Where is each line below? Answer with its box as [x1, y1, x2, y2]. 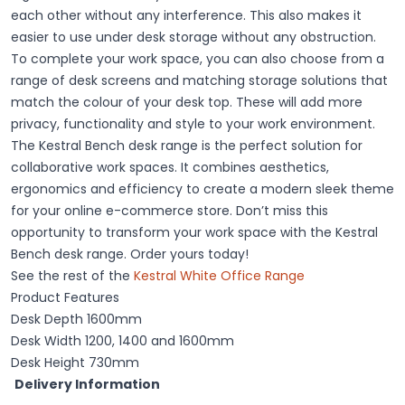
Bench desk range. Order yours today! [11, 245, 249, 263]
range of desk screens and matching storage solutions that [11, 71, 388, 89]
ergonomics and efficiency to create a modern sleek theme [11, 180, 394, 198]
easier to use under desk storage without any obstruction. [11, 28, 376, 46]
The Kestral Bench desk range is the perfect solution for [11, 137, 363, 155]
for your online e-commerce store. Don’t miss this [11, 202, 328, 220]
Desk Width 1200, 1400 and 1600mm [11, 332, 234, 350]
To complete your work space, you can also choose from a [11, 50, 384, 68]
